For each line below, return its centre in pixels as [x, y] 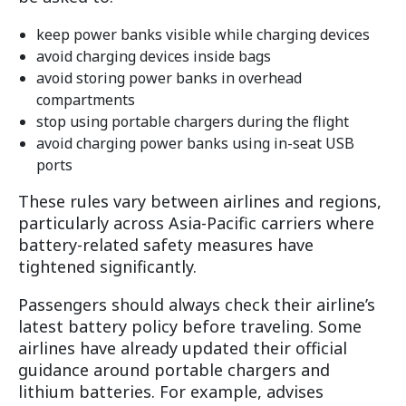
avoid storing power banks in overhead [169, 78]
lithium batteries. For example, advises [171, 392]
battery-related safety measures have [166, 245]
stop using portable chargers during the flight [193, 122]
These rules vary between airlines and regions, [200, 202]
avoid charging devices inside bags [154, 57]
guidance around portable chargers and [174, 370]
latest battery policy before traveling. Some [190, 327]
